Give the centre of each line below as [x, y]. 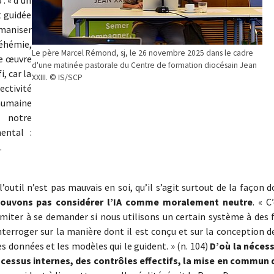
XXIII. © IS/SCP [57, 77]
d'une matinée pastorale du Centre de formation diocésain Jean [144, 65]
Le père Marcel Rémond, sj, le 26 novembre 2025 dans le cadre [142, 53]
